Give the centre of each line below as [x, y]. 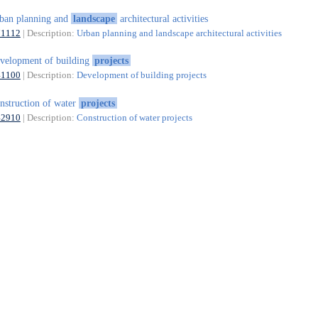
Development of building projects [141, 75]
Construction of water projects [134, 117]
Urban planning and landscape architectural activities [179, 33]
